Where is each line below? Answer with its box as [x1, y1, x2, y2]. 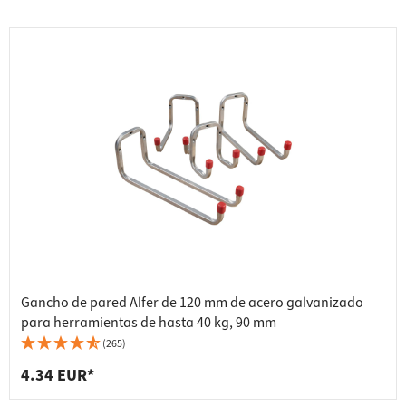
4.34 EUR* [21, 364, 94, 388]
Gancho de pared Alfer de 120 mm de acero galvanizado [21, 293, 363, 314]
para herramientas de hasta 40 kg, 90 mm [21, 313, 276, 333]
